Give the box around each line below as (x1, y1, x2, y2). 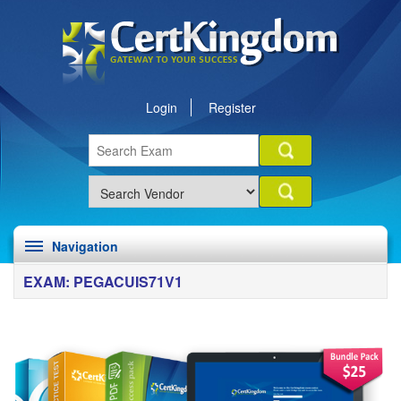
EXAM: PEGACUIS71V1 (23, 271, 183, 292)
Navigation (52, 237, 118, 255)
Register (208, 98, 256, 116)
